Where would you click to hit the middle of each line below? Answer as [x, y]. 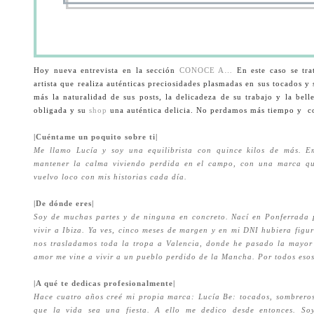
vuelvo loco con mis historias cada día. [112, 177]
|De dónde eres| [64, 203]
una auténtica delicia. [153, 110]
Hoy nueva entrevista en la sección [107, 70]
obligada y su [62, 110]
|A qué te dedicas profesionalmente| [105, 283]
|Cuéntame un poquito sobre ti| [96, 137]
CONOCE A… [206, 70]
